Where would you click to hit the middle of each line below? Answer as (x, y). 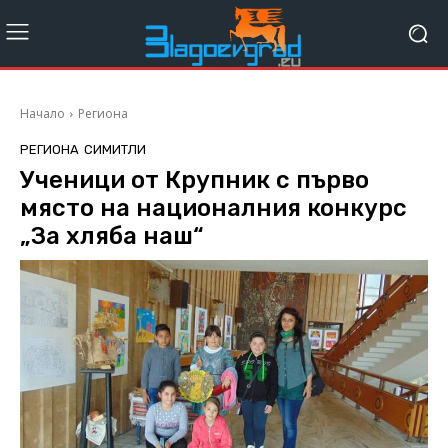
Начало (42, 114)
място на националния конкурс (213, 208)
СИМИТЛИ (115, 150)
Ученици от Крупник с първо (194, 180)
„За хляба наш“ (112, 236)
